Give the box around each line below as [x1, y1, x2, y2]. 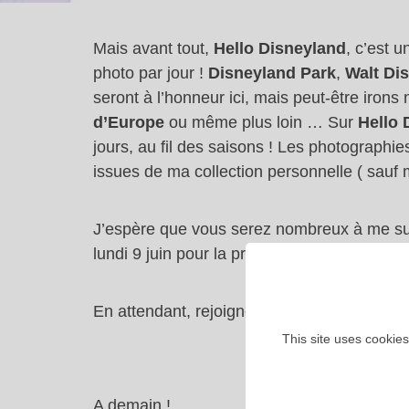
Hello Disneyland [214, 39, 346, 58]
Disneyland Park [208, 64, 336, 82]
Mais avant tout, [93, 39, 214, 58]
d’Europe [93, 113, 164, 131]
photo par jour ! [93, 64, 208, 82]
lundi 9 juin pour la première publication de [93, 245, 406, 263]
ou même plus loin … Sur [164, 113, 358, 131]
